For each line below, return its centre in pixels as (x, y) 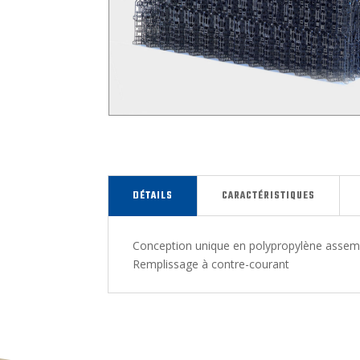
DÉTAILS (153, 196)
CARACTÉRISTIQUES (269, 196)
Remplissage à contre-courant (211, 264)
